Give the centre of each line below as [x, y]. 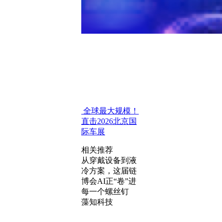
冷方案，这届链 [109, 171]
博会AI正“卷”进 [109, 181]
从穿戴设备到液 [109, 160]
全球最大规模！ [110, 111]
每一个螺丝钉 [105, 192]
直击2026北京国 [109, 121]
